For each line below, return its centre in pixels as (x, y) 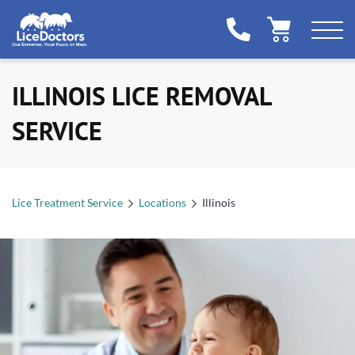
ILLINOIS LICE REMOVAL (141, 96)
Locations (162, 202)
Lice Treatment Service (67, 202)
